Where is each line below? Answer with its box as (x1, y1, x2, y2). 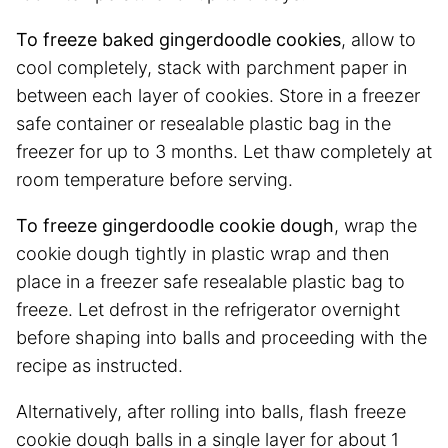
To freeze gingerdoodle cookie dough (16, 214, 334, 236)
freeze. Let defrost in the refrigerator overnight (16, 298, 400, 320)
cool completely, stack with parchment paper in (16, 56, 407, 78)
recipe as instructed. (16, 354, 183, 376)
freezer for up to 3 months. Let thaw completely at (16, 140, 432, 162)
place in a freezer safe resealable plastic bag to (16, 270, 405, 292)
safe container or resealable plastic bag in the (16, 112, 391, 134)
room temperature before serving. (16, 168, 293, 190)
